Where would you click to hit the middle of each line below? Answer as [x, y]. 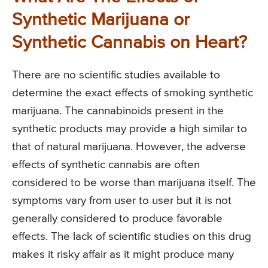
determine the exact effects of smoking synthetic [133, 93]
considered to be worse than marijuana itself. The [134, 182]
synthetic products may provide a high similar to [130, 129]
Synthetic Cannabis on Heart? [130, 43]
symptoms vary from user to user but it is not [122, 200]
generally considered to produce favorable [117, 218]
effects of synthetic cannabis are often [106, 165]
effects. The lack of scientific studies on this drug [132, 236]
